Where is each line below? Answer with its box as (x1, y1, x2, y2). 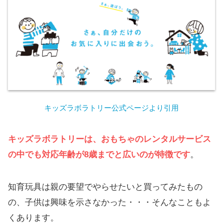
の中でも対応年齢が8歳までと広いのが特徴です (8, 149, 190, 159)
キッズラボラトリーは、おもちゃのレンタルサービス (8, 134, 211, 144)
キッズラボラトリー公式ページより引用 (44, 103, 179, 112)
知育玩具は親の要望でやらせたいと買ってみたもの (8, 182, 203, 192)
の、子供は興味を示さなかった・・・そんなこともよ (8, 197, 211, 207)
